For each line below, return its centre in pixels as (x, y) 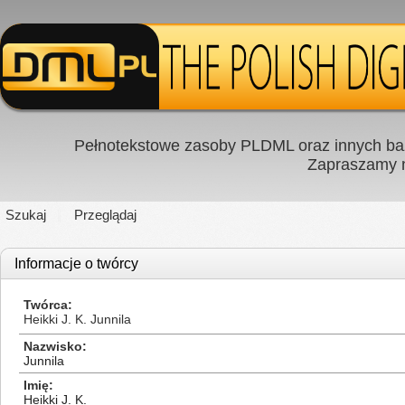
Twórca (46, 305)
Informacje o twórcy (76, 264)
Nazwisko (53, 346)
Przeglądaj (105, 215)
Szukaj (26, 215)
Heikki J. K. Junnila (77, 319)
